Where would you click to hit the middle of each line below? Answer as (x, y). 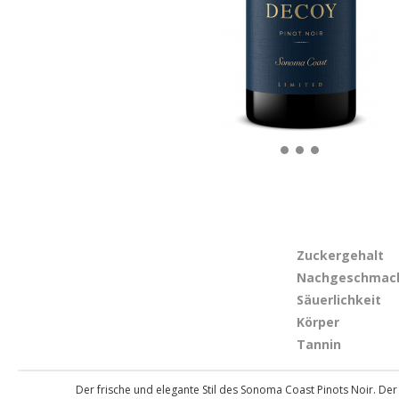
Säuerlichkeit (339, 300)
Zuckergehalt (340, 255)
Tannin (319, 344)
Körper (318, 322)
